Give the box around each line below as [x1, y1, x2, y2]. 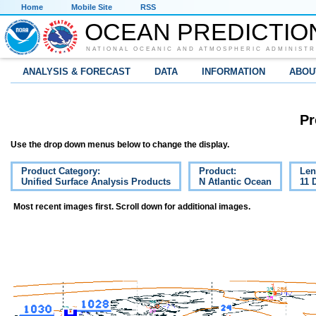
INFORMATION [202, 66, 265, 77]
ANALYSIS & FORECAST [23, 66, 130, 77]
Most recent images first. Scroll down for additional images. [13, 202, 250, 212]
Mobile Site [71, 3, 112, 11]
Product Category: [21, 166, 100, 177]
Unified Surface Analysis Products [21, 176, 171, 188]
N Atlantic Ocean [199, 176, 272, 188]
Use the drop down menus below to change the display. [11, 140, 229, 150]
